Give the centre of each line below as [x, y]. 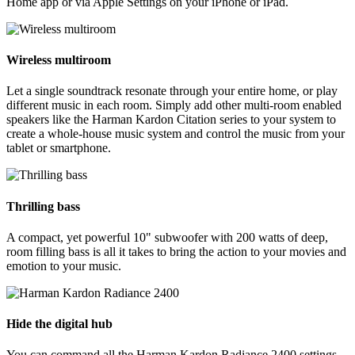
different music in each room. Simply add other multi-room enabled [174, 105]
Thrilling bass [43, 206]
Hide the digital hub [59, 324]
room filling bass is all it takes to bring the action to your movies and [176, 251]
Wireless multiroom [59, 60]
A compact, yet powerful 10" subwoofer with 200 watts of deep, [167, 237]
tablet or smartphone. [59, 148]
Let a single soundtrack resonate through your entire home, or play [172, 91]
